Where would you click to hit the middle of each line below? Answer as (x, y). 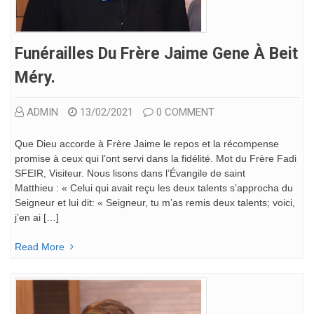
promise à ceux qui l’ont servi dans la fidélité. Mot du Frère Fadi (156, 158)
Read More (40, 246)
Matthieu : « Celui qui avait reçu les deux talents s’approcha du (154, 187)
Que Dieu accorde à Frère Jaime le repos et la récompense (147, 143)
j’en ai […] (37, 217)
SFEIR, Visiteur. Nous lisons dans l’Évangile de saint (130, 173)
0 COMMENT (185, 112)
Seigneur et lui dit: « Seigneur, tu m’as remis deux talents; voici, (155, 202)
